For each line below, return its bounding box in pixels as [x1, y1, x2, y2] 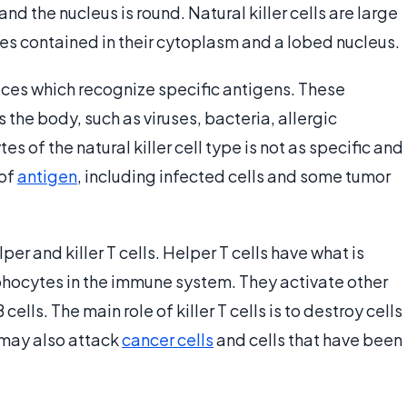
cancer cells [122, 329, 213, 351]
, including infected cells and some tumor [77, 165, 391, 187]
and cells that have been [213, 329, 402, 351]
